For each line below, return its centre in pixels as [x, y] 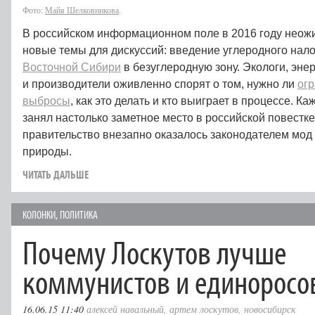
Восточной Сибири [72, 67]
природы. [49, 151]
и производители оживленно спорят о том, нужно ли [160, 84]
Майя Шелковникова [82, 9]
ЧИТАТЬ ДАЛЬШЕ [56, 174]
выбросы [46, 101]
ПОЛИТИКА [79, 214]
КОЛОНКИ [39, 214]
